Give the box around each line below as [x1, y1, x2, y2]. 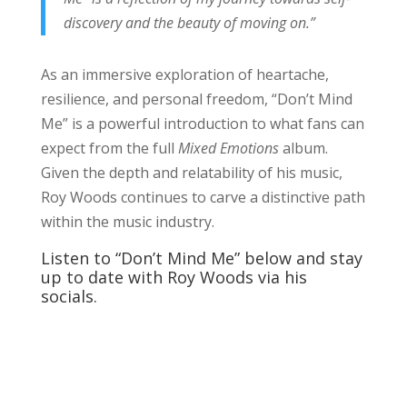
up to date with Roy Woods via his [40, 265, 307, 288]
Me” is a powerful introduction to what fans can [40, 113, 364, 134]
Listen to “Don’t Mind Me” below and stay [40, 246, 362, 269]
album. [282, 137, 328, 158]
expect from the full [40, 137, 178, 158]
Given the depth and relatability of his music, [40, 162, 342, 183]
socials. [40, 284, 97, 307]
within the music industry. [40, 211, 214, 232]
